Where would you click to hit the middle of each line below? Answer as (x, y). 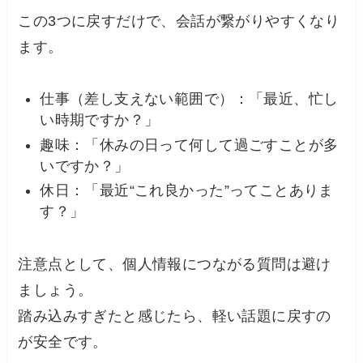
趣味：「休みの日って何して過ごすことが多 (189, 145)
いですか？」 (85, 166)
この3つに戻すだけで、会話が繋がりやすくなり (179, 21)
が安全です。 (63, 342)
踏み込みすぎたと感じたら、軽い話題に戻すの (175, 316)
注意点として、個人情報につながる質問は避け (175, 265)
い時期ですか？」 (100, 120)
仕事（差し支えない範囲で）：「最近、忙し (189, 99)
